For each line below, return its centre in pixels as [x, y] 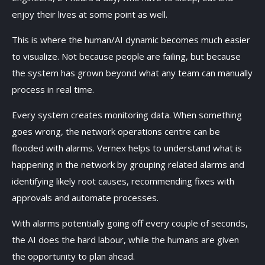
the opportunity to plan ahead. [75, 256]
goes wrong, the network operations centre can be [116, 131]
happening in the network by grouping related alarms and [128, 164]
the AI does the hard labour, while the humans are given [125, 239]
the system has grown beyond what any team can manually [132, 72]
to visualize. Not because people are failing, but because [126, 56]
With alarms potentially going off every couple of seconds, [130, 223]
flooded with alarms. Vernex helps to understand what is [127, 148]
